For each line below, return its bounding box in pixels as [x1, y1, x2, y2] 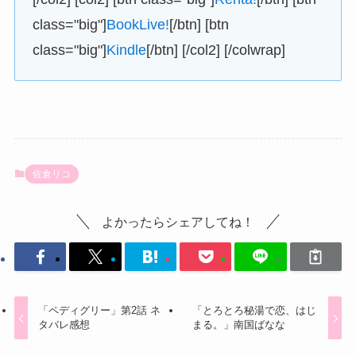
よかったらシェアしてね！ [102, 215, 254, 230]
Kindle [106, 41, 147, 58]
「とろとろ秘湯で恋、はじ [192, 304, 316, 317]
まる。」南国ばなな [192, 319, 285, 331]
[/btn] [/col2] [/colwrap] [146, 41, 286, 58]
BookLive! [106, 16, 170, 33]
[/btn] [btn [169, 16, 230, 33]
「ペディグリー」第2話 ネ [38, 304, 161, 317]
